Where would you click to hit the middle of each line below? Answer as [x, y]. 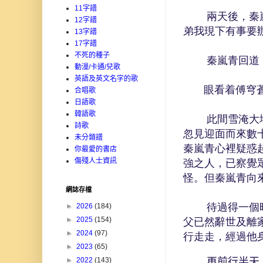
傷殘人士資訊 [96, 161]
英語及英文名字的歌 [106, 79]
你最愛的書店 [96, 149]
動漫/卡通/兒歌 [97, 67]
